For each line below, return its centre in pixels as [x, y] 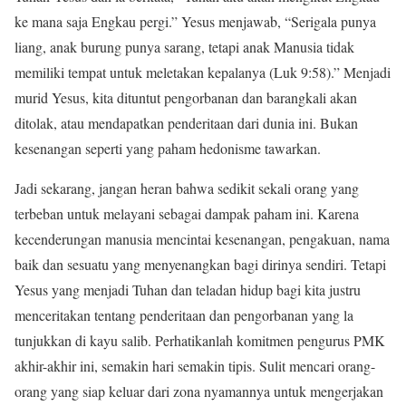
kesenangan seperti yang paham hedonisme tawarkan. [168, 149]
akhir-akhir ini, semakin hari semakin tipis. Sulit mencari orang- [195, 366]
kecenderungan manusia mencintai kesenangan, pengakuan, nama [202, 239]
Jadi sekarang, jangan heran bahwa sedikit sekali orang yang [187, 188]
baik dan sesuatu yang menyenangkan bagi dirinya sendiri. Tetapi [200, 265]
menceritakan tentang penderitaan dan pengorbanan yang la [184, 315]
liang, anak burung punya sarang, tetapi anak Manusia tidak [184, 47]
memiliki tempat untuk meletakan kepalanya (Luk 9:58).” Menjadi [203, 72]
